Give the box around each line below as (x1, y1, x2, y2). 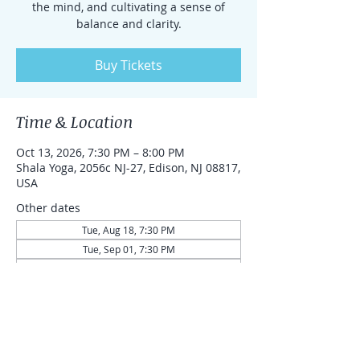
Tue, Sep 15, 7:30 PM (82, 262, 175, 275)
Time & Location (16, 110, 133, 133)
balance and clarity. (76, 16, 182, 31)
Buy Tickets (95, 56, 162, 74)
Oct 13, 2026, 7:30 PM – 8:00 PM (16, 145, 185, 160)
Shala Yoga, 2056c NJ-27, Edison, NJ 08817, (16, 160, 240, 175)
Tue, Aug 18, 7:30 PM (82, 223, 175, 236)
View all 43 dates (16, 278, 106, 293)
